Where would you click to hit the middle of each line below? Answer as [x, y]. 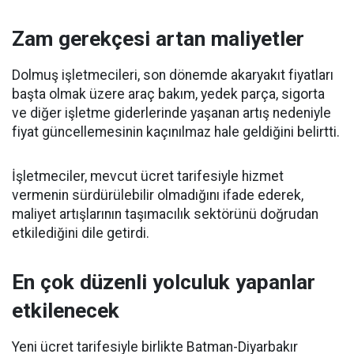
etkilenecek [66, 311]
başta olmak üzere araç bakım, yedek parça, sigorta [168, 94]
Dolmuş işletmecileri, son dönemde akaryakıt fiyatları [173, 75]
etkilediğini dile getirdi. [81, 233]
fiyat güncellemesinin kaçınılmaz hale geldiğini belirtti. [176, 132]
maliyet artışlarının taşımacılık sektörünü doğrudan [165, 214]
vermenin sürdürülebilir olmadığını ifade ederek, [158, 195]
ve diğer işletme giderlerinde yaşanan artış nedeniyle [171, 113]
